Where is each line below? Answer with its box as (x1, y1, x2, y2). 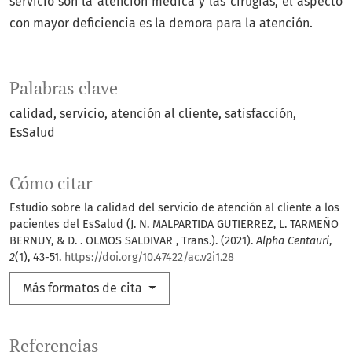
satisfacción (225, 106, 293, 122)
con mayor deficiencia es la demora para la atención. (9, 16, 313, 31)
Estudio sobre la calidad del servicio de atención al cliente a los (9, 201, 339, 215)
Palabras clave (9, 77, 118, 100)
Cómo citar (9, 172, 92, 195)
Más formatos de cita (23, 280, 145, 296)
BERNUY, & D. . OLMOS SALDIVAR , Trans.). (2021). (9, 234, 256, 248)
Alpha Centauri (256, 234, 329, 248)
